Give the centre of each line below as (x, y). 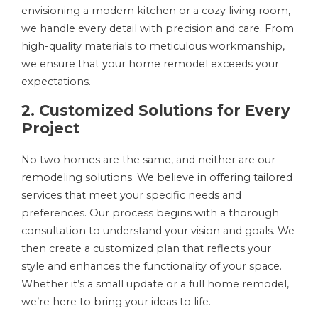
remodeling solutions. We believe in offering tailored (157, 177)
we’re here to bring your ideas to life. (116, 301)
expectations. (56, 81)
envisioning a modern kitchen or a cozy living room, (156, 10)
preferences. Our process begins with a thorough (150, 213)
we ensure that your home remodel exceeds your (150, 64)
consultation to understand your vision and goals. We (158, 230)
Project (50, 128)
